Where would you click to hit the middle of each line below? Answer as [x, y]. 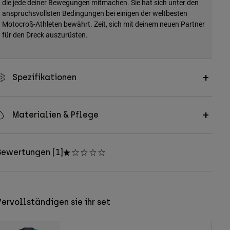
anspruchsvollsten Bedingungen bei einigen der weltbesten [94, 13]
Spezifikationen [44, 78]
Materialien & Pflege [55, 115]
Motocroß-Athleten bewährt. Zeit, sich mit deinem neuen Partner [103, 24]
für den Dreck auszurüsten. [45, 35]
